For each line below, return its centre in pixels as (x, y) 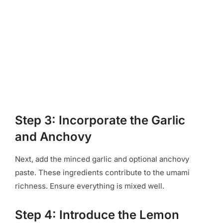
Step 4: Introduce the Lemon (97, 215)
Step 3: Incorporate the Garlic (100, 120)
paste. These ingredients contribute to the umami (102, 172)
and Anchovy (53, 136)
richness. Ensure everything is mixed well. (90, 186)
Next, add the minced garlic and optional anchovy (102, 159)
